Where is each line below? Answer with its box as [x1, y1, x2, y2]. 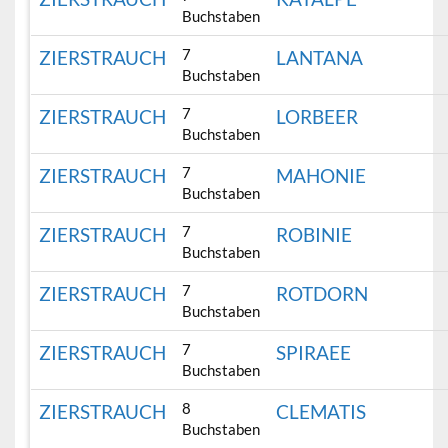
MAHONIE [276, 164, 367, 188]
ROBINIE [276, 223, 353, 247]
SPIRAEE [276, 341, 352, 365]
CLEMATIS [276, 400, 367, 424]
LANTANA [276, 46, 364, 70]
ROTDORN [276, 282, 369, 306]
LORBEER [276, 105, 359, 129]
